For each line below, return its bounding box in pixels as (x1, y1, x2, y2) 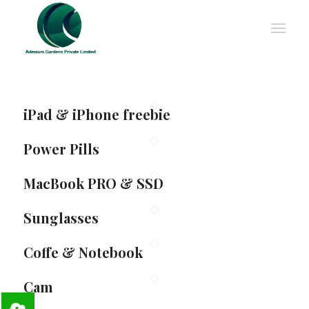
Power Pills (23, 139, 99, 158)
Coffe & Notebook (23, 243, 143, 261)
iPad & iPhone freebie (23, 105, 170, 123)
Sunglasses (23, 208, 99, 227)
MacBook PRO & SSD (23, 174, 163, 192)
